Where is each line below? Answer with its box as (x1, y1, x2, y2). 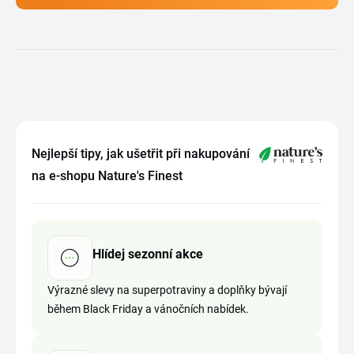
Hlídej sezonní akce (92, 246, 203, 262)
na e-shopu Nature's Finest (32, 168, 183, 183)
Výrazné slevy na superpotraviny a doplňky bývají (47, 284, 287, 296)
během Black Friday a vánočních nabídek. (47, 303, 249, 315)
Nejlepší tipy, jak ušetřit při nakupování (32, 146, 250, 161)
